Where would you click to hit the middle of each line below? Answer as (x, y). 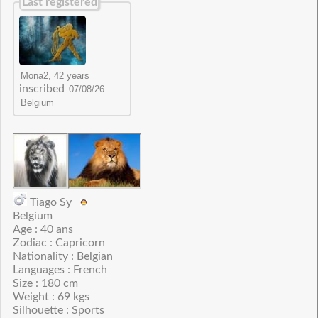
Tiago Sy (53, 202)
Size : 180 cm (45, 283)
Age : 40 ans (43, 229)
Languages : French (60, 270)
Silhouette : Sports (58, 310)
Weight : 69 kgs (51, 297)
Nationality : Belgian (62, 256)
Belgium (32, 216)
